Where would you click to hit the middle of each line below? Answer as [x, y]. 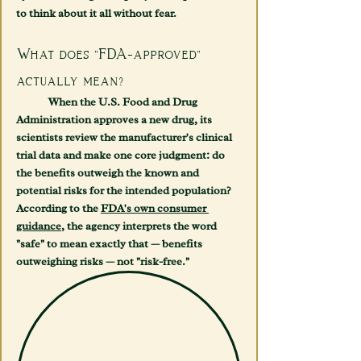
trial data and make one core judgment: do [122, 155]
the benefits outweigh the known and [109, 173]
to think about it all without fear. [96, 13]
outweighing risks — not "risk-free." [103, 261]
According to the [58, 208]
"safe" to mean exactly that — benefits [110, 244]
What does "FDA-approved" [111, 54]
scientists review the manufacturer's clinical [125, 137]
